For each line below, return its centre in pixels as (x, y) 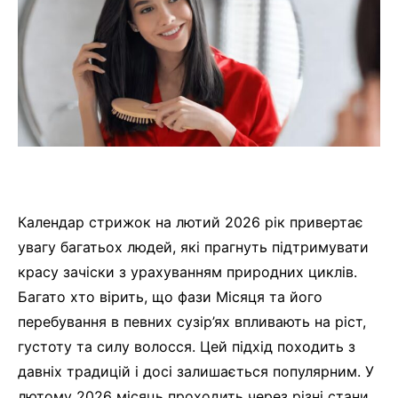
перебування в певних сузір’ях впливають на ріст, (192, 322)
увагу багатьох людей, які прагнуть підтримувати (193, 247)
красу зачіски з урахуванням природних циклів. (187, 272)
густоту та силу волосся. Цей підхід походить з (187, 347)
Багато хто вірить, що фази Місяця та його (170, 297)
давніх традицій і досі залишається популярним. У (196, 372)
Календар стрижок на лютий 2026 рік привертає (191, 223)
